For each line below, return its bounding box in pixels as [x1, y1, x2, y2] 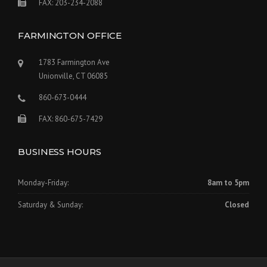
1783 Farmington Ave [39, 57, 110, 67]
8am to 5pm [207, 177, 249, 188]
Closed [225, 199, 249, 210]
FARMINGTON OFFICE [18, 29, 122, 41]
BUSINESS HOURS [18, 145, 101, 157]
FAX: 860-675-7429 [39, 113, 103, 124]
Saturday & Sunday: [18, 199, 83, 210]
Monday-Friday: [18, 177, 69, 188]
